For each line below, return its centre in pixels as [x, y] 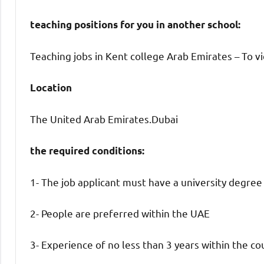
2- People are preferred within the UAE [120, 213]
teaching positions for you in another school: [135, 24]
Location [52, 87]
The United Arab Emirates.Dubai [104, 118]
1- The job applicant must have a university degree [146, 181]
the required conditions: [87, 150]
